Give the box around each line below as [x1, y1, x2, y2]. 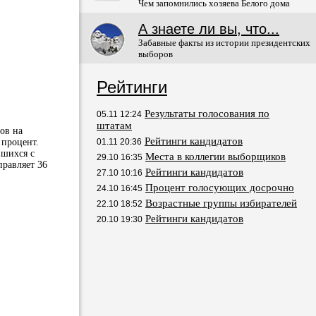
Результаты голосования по [145, 108, 269, 119]
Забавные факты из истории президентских [138, 37, 310, 48]
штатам [97, 120, 132, 131]
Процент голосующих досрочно [145, 182, 294, 193]
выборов [138, 49, 173, 59]
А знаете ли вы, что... [138, 21, 279, 37]
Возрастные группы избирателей [145, 197, 297, 209]
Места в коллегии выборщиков [145, 151, 286, 162]
